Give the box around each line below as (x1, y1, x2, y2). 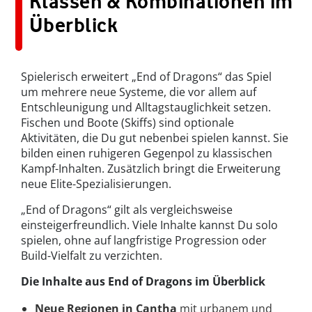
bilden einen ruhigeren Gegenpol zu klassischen (21, 146, 272, 162)
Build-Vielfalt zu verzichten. (21, 248, 162, 264)
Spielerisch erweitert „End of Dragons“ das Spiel (21, 69, 272, 85)
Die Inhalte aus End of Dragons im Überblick (21, 274, 265, 290)
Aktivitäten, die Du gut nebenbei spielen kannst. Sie (21, 130, 288, 146)
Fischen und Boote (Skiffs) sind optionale (21, 115, 234, 131)
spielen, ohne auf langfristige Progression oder (21, 233, 267, 249)
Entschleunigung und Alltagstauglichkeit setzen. (21, 100, 271, 116)
